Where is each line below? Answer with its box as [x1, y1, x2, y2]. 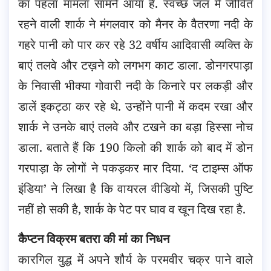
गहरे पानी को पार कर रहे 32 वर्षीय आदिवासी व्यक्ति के [18, 36, 253, 53]
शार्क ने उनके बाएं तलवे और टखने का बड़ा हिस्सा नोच [18, 119, 253, 135]
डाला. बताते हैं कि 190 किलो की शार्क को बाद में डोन [18, 139, 253, 156]
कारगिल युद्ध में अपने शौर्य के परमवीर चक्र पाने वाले [18, 251, 253, 268]
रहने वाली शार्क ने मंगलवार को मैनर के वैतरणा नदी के [18, 16, 253, 33]
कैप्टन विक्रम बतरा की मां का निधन [18, 230, 169, 247]
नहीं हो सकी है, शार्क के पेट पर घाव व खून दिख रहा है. [18, 201, 246, 218]
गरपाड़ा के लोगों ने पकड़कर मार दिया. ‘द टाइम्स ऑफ [18, 160, 253, 177]
